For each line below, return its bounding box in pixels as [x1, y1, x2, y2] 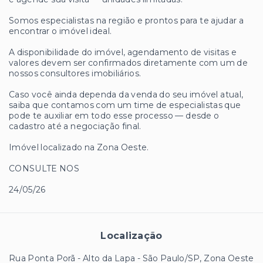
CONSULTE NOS [9, 163, 79, 174]
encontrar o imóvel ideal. [9, 26, 112, 37]
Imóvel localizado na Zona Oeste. [9, 142, 149, 153]
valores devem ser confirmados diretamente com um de [9, 58, 248, 69]
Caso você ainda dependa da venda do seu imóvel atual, [9, 89, 244, 100]
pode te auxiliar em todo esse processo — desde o [9, 110, 220, 122]
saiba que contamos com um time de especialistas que [9, 100, 241, 111]
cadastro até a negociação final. [9, 121, 141, 132]
